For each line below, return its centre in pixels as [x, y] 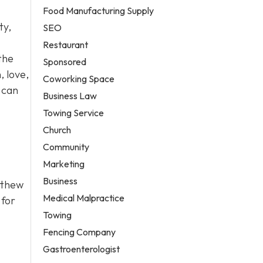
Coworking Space [79, 78]
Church [57, 129]
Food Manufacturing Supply [99, 10]
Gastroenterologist [82, 249]
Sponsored [65, 61]
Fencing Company [80, 232]
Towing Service [74, 112]
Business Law [70, 95]
